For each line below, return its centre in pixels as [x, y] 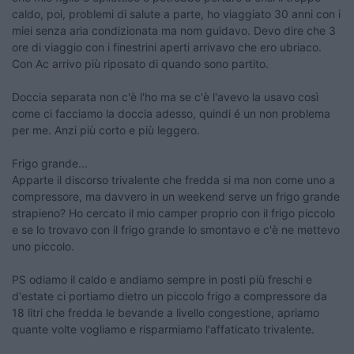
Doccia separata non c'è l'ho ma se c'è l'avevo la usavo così [165, 97]
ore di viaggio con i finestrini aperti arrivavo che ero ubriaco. [167, 47]
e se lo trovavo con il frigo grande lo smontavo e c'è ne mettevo [176, 230]
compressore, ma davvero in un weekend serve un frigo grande [176, 197]
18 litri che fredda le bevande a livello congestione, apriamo [166, 313]
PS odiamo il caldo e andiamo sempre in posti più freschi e [162, 280]
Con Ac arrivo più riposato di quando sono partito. [140, 64]
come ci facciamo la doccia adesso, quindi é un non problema [171, 114]
